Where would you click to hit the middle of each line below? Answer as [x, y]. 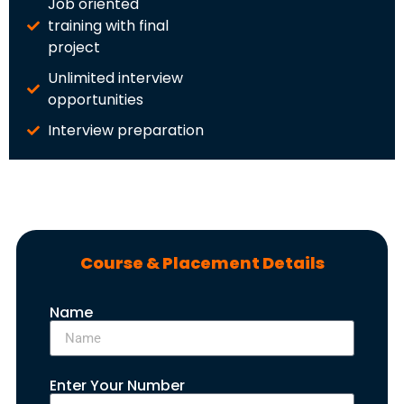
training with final [108, 26]
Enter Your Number [117, 386]
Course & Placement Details [202, 263]
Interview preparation [125, 131]
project [73, 48]
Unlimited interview [115, 78]
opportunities [95, 100]
